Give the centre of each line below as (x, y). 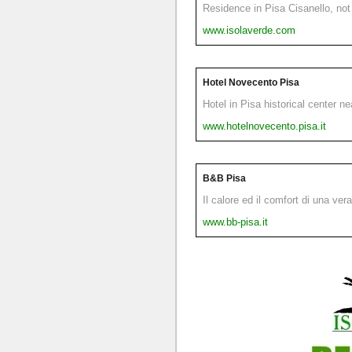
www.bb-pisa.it (235, 222)
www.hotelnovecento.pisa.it (264, 126)
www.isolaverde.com (249, 30)
